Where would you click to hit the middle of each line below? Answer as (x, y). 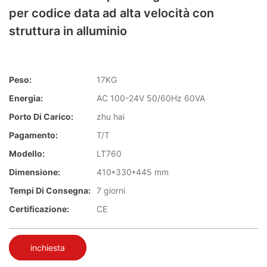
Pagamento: (33, 135)
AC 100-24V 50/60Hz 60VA (151, 98)
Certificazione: (39, 209)
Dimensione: (35, 172)
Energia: (26, 98)
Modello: (27, 154)
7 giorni (111, 191)
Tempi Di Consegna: (50, 191)
